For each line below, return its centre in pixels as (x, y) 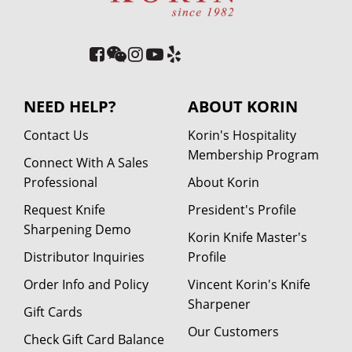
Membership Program (253, 154)
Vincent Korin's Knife (249, 284)
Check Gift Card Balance (94, 339)
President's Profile (242, 209)
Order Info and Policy (86, 284)
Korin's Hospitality (242, 135)
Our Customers (233, 331)
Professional (60, 182)
